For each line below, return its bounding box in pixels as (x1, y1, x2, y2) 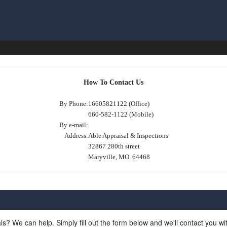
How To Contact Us (84, 79, 143, 86)
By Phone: (59, 100, 88, 107)
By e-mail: (59, 121, 88, 129)
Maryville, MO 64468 (88, 153, 150, 161)
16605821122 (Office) (88, 100, 149, 107)
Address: (64, 132, 88, 139)
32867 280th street (88, 142, 140, 150)
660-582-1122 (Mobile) (88, 110, 154, 118)
